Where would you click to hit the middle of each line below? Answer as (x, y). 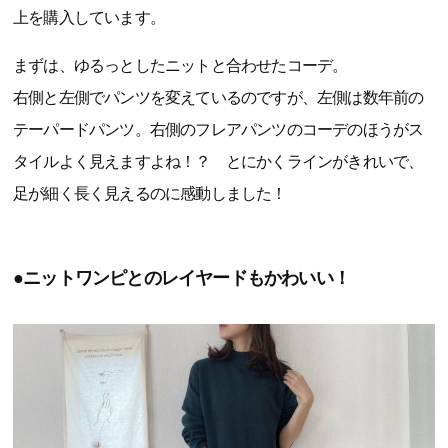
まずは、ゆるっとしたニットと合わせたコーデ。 (180, 65)
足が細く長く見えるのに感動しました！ (150, 193)
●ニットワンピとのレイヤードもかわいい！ (181, 277)
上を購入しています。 (89, 17)
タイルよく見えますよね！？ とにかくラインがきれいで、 (218, 161)
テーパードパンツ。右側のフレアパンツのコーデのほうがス (218, 129)
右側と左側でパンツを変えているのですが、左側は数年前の (218, 97)
